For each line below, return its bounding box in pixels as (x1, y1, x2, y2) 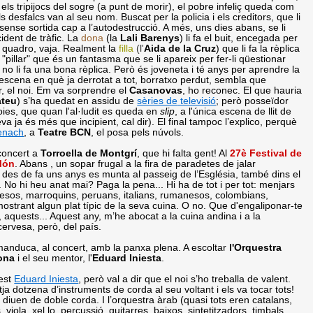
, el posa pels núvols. (91, 126, 184, 138)
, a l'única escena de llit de (175, 105, 292, 117)
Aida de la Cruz (144, 43, 217, 54)
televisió (177, 95, 217, 106)
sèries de (137, 95, 178, 106)
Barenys (140, 32, 180, 43)
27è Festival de (230, 147, 303, 159)
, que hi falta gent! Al (137, 147, 231, 159)
